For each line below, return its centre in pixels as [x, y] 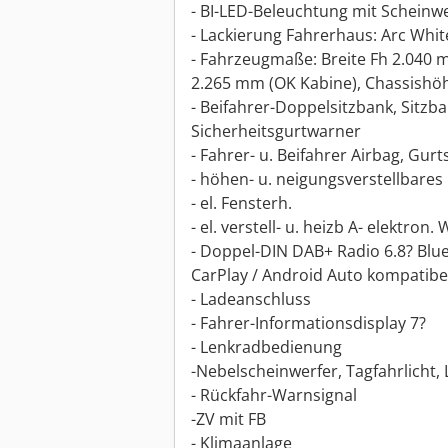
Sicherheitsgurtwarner [276, 131]
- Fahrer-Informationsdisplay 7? [308, 323]
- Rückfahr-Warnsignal [274, 395]
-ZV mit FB [228, 419]
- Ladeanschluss [251, 299]
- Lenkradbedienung [266, 347]
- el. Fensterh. [241, 203]
